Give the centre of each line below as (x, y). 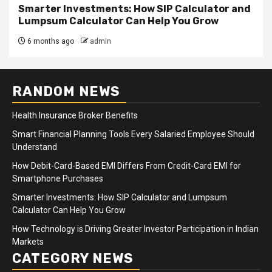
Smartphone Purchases (58, 178)
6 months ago (50, 41)
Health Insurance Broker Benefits (75, 115)
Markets (28, 241)
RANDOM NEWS (66, 91)
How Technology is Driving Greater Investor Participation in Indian (135, 229)
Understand (35, 147)
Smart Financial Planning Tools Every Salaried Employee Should (133, 134)
